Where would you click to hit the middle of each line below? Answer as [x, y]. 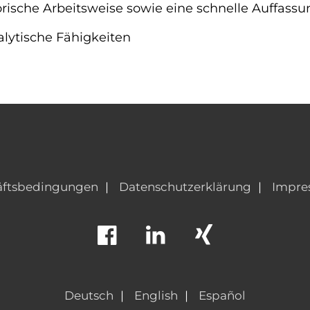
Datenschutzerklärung [185, 187]
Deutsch [89, 295]
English [156, 295]
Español [222, 295]
